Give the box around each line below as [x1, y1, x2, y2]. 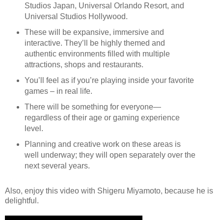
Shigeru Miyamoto [97, 187, 161, 195]
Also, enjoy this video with [5, 187, 97, 195]
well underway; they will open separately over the [24, 151, 195, 160]
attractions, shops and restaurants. [24, 60, 143, 69]
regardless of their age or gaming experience [24, 113, 180, 122]
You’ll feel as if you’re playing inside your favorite [24, 76, 194, 85]
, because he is [161, 187, 213, 195]
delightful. [5, 196, 39, 205]
